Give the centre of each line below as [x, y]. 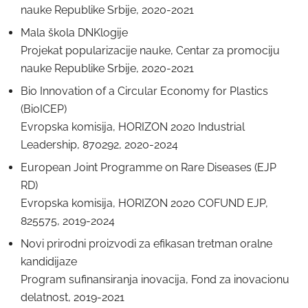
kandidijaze [49, 262]
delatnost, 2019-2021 [73, 297]
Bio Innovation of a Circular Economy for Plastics [144, 91]
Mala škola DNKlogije [74, 33]
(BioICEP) [44, 109]
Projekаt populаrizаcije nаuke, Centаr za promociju [150, 51]
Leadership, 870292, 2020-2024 [99, 145]
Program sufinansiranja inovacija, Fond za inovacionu [155, 279]
